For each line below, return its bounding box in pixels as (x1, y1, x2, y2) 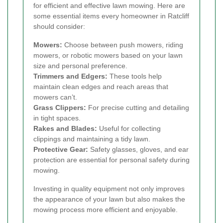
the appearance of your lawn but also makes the (33, 195, 185, 203)
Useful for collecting (97, 124, 161, 132)
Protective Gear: (33, 145, 88, 153)
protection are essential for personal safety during (33, 155, 190, 164)
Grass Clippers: (33, 103, 86, 111)
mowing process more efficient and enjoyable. (33, 205, 178, 214)
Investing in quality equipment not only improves (33, 184, 185, 193)
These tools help (108, 72, 162, 80)
